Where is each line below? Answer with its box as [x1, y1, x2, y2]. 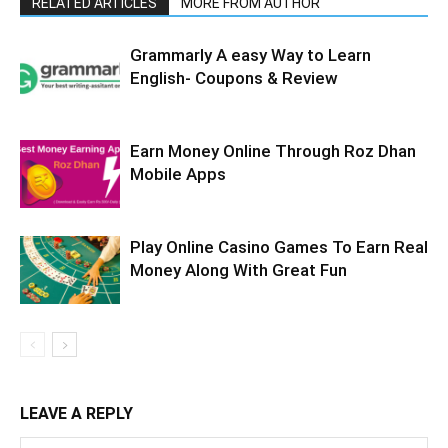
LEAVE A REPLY [20, 403, 133, 423]
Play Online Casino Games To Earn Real [130, 236, 428, 257]
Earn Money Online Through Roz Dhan [130, 140, 416, 161]
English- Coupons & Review [130, 67, 338, 88]
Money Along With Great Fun [130, 259, 347, 280]
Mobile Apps [130, 163, 226, 184]
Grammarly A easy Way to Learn [130, 44, 371, 65]
